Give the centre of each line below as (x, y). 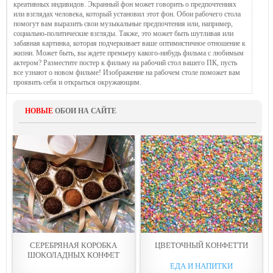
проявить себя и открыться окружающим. (77, 82)
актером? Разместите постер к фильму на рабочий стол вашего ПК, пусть (125, 62)
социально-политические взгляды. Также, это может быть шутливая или (123, 33)
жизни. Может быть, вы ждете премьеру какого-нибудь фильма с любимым (129, 53)
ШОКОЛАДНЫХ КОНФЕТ (74, 255)
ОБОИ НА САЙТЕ (85, 111)
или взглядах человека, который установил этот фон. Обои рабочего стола (127, 14)
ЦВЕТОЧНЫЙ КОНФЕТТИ (201, 245)
